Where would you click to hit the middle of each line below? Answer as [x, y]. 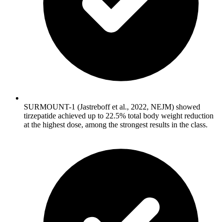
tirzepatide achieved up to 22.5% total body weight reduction [119, 116]
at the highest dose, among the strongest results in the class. [116, 125]
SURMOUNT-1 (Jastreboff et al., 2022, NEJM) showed [112, 107]
